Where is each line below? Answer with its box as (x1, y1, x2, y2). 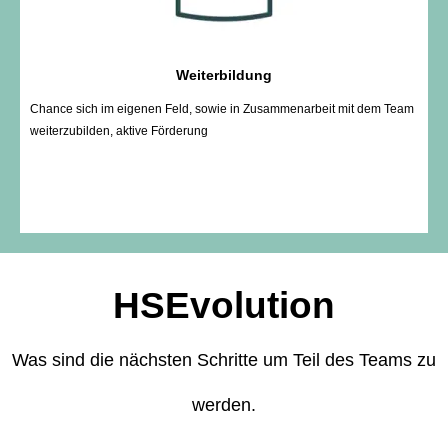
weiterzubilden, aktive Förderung (30, 123, 208, 138)
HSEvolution (113, 284, 335, 326)
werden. (192, 394, 256, 415)
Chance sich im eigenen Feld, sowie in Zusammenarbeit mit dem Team (30, 101, 414, 116)
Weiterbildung (176, 66, 272, 83)
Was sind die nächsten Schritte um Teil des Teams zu (12, 349, 436, 370)
